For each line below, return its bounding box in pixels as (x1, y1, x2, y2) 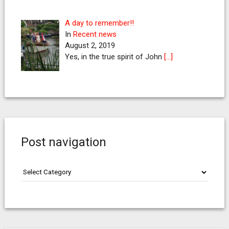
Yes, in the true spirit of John (65, 52, 165, 62)
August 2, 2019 (65, 41, 116, 51)
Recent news (73, 30, 117, 39)
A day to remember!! (65, 18, 134, 28)
